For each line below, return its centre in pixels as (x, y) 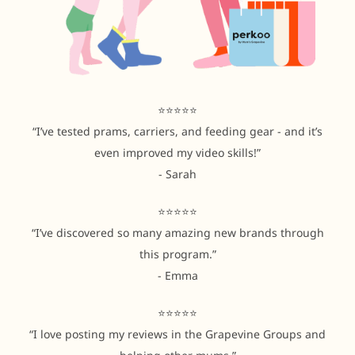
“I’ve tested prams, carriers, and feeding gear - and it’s (177, 132)
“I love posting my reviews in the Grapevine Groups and (177, 334)
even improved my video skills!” (177, 153)
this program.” (177, 254)
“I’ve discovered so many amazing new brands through (177, 233)
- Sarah (177, 174)
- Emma (177, 276)
